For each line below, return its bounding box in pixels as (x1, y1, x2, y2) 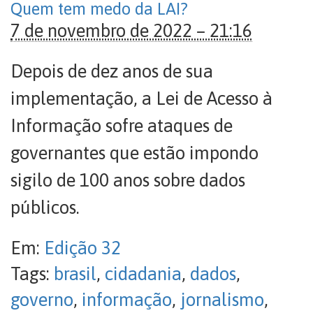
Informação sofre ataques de (10, 115, 233, 136)
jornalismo (180, 289, 264, 310)
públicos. (10, 197, 80, 218)
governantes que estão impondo (10, 143, 259, 163)
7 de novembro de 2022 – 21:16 (10, 20, 252, 41)
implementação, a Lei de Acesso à (10, 88, 272, 109)
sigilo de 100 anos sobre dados (10, 170, 245, 191)
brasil (54, 263, 96, 284)
